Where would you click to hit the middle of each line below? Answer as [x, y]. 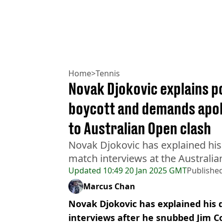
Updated [85, 170]
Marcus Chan [109, 186]
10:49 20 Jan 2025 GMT [144, 170]
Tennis [108, 73]
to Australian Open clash [140, 128]
